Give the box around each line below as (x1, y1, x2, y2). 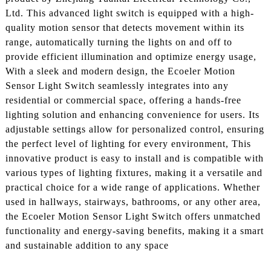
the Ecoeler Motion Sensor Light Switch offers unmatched (5, 211, 261, 222)
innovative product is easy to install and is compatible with (5, 153, 264, 164)
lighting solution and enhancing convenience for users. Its (5, 109, 260, 120)
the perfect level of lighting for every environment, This (5, 139, 251, 149)
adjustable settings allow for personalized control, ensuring (5, 124, 264, 135)
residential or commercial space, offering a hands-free (5, 95, 241, 106)
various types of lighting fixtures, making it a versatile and (5, 168, 263, 178)
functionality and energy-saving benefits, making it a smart (5, 226, 264, 237)
